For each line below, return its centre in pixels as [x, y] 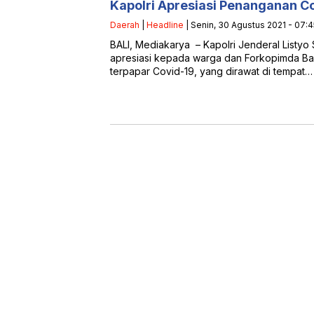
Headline [165, 25]
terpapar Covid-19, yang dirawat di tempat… [211, 71]
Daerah [125, 25]
